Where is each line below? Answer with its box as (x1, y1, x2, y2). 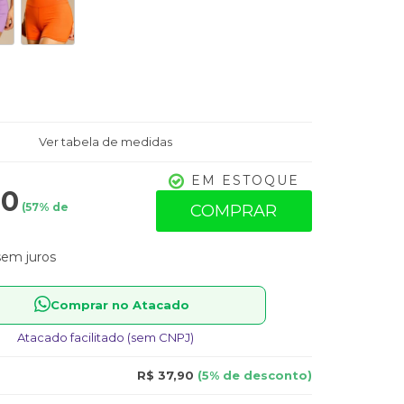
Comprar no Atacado (50, 298, 190, 312)
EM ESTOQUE (190, 172, 299, 188)
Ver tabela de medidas (39, 134, 173, 149)
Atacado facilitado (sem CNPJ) (17, 330, 195, 344)
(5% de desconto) (194, 368, 312, 382)
